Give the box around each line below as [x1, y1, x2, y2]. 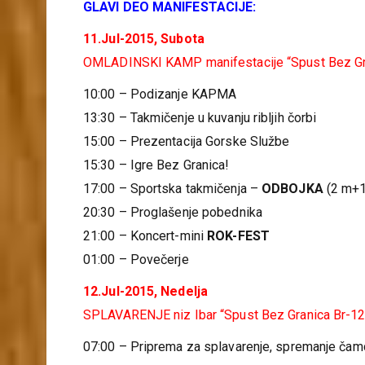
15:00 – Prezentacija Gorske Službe [83, 134, 290, 149]
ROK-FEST [207, 228, 270, 244]
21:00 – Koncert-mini [83, 228, 208, 244]
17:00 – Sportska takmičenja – [83, 181, 262, 196]
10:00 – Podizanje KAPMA [83, 86, 237, 102]
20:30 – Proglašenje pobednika [83, 204, 262, 220]
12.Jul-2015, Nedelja [83, 284, 208, 299]
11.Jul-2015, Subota [83, 31, 204, 46]
